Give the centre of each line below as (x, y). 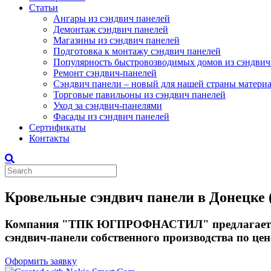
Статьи (44, 8)
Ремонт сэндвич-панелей (105, 73)
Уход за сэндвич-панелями (108, 106)
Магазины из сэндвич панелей (116, 40)
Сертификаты (57, 127)
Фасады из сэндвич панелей (111, 116)
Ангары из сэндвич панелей (112, 18)
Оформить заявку (41, 261)
